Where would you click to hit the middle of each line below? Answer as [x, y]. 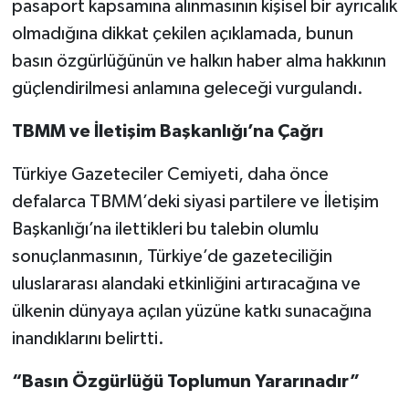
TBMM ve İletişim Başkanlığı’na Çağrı [167, 132]
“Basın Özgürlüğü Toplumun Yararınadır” [185, 382]
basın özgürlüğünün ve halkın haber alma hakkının [199, 62]
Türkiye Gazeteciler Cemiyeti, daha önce [170, 175]
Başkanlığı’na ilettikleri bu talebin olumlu [165, 230]
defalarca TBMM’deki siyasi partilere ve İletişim [195, 202]
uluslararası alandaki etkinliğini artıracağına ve [186, 284]
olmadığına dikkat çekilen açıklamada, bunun [182, 34]
